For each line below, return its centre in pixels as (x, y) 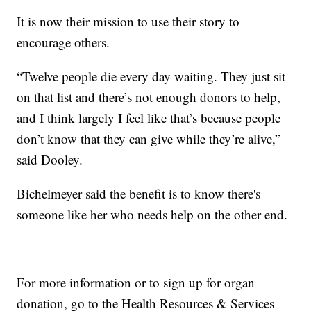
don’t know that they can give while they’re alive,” (149, 139)
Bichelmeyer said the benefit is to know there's (139, 194)
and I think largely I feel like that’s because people (149, 118)
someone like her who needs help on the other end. (152, 215)
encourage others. (64, 42)
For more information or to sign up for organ (136, 283)
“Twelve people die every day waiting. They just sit (151, 76)
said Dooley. (50, 160)
